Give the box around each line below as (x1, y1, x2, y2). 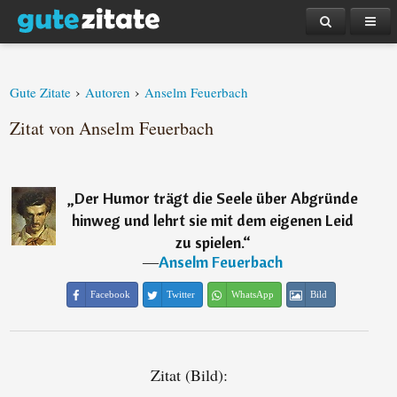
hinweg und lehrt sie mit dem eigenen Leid (72, 210, 354, 230)
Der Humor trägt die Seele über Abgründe (74, 188, 359, 208)
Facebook (90, 289, 130, 300)
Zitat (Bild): (150, 364, 228, 385)
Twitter (166, 289, 195, 300)
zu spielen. (175, 232, 243, 253)
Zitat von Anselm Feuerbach (10, 116, 214, 140)
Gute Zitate (10, 83, 72, 101)
